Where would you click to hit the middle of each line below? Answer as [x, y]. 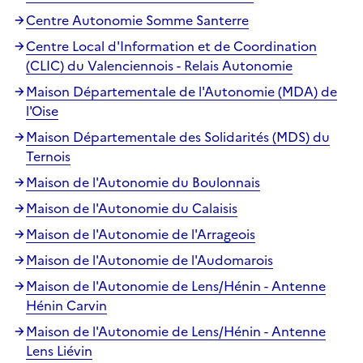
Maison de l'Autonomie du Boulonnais [143, 182]
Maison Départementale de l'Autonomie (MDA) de [181, 91]
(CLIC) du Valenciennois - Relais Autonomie [159, 65]
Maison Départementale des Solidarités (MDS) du [178, 137]
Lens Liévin [59, 350]
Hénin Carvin [66, 305]
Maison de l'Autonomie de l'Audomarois [149, 260]
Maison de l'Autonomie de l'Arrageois [141, 234]
